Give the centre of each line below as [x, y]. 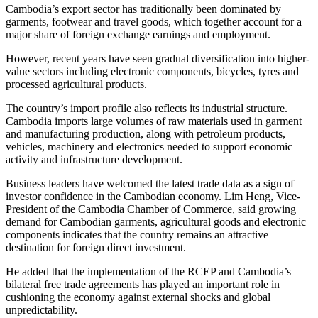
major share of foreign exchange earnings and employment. [138, 35]
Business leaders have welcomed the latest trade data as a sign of [150, 184]
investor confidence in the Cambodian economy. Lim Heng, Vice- [153, 197]
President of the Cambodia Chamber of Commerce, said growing [151, 209]
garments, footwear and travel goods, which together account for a [154, 22]
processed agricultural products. [76, 84]
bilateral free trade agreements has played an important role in [143, 285]
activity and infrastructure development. [94, 160]
